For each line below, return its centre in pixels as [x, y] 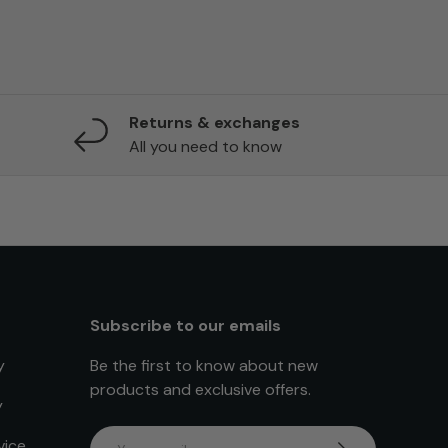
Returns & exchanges [215, 122]
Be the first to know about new [204, 365]
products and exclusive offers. [200, 389]
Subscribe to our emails [185, 325]
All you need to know [206, 146]
